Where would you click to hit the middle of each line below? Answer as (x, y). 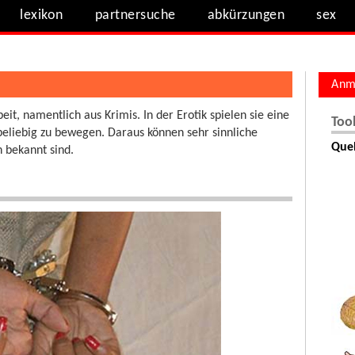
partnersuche (135, 15)
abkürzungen (246, 15)
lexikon (42, 15)
